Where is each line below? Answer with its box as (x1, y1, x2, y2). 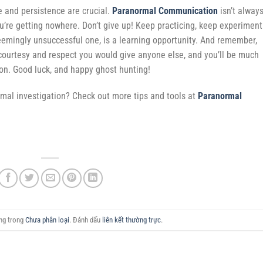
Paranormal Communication (112, 5, 218, 16)
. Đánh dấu (69, 215, 102, 224)
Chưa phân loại (25, 215, 69, 224)
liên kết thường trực (102, 215, 161, 224)
